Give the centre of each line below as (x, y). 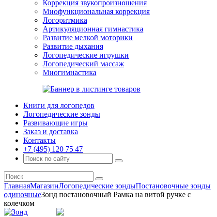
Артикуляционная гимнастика (93, 29)
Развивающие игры (55, 123)
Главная (17, 186)
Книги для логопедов (59, 105)
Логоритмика (65, 20)
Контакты (39, 140)
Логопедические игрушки (86, 55)
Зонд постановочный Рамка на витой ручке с (116, 194)
